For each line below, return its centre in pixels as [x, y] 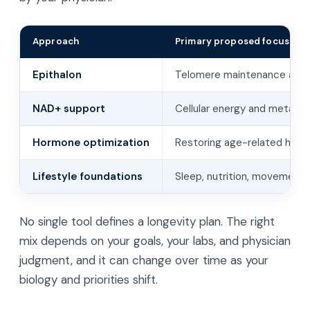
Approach [56, 41]
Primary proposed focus [232, 41]
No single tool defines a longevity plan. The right [147, 221]
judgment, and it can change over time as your [144, 260]
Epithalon [57, 75]
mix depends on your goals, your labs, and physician [155, 241]
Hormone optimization [91, 143]
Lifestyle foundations [88, 176]
